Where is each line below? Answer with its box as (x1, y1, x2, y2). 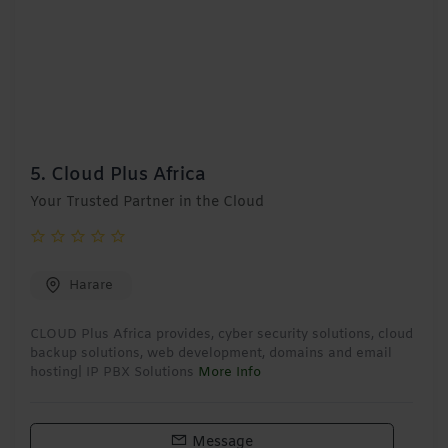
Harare (69, 277, 113, 295)
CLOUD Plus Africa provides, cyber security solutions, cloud (30, 326, 413, 344)
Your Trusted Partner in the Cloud (30, 193, 264, 213)
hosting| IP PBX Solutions (30, 364, 198, 382)
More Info (198, 364, 261, 382)
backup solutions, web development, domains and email (30, 345, 392, 363)
